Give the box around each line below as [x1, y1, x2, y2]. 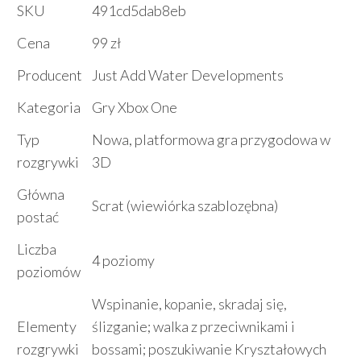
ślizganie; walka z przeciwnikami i [92, 317, 295, 335]
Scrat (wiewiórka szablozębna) [92, 197, 278, 214]
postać [17, 208, 59, 226]
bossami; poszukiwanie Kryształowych [92, 340, 326, 358]
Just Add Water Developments [92, 66, 284, 84]
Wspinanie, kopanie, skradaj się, [92, 295, 287, 313]
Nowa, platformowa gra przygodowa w [92, 131, 330, 148]
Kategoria [17, 98, 81, 116]
